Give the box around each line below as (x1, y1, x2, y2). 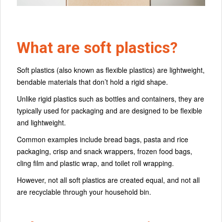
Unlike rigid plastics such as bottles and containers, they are (17, 94, 204, 104)
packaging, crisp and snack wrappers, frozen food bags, (17, 146, 192, 157)
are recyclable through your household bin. (17, 187, 151, 197)
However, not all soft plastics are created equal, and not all (17, 175, 200, 185)
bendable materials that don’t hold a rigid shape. (17, 77, 168, 87)
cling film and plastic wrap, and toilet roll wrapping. (17, 158, 174, 168)
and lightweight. (17, 117, 66, 128)
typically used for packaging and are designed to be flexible (17, 106, 202, 116)
